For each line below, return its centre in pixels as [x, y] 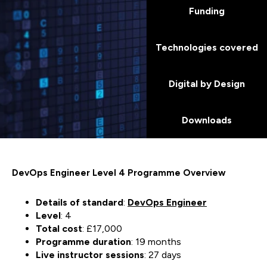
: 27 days [163, 255]
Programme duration [83, 242]
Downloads [207, 120]
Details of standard [80, 202]
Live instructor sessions [90, 255]
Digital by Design [207, 84]
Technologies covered [207, 47]
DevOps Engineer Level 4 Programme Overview [119, 173]
